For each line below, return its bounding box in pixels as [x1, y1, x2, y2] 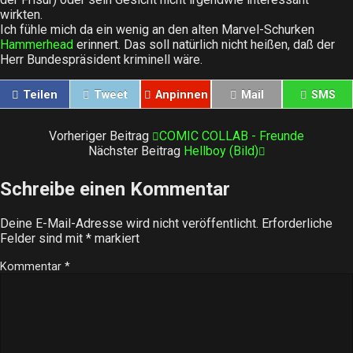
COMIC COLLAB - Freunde [159, 128, 304, 143]
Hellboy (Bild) [183, 143, 258, 158]
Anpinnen [154, 88, 208, 102]
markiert [91, 230, 139, 246]
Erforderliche [262, 215, 333, 231]
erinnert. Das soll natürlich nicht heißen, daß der [73, 37, 335, 52]
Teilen [23, 88, 58, 102]
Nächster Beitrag [87, 143, 184, 158]
